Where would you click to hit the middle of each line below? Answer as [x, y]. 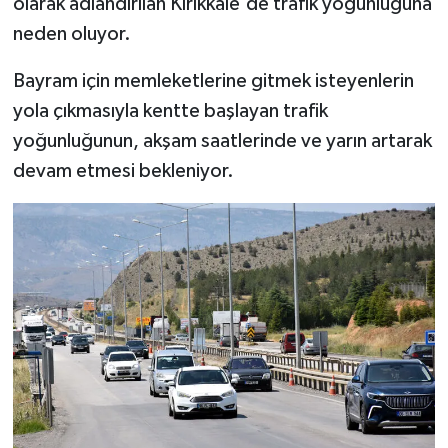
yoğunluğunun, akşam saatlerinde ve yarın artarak [222, 141]
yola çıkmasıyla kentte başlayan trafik [170, 111]
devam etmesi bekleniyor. [123, 171]
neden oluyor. [71, 34]
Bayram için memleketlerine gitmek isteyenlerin [213, 81]
